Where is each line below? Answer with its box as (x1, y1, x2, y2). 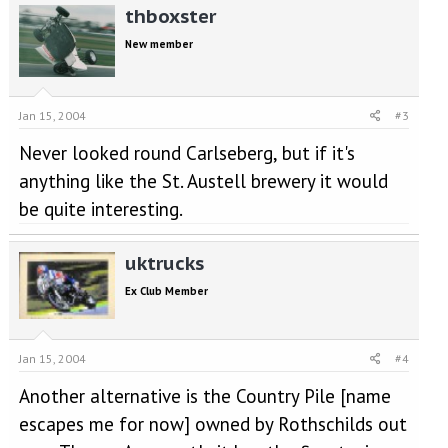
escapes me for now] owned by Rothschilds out (18, 411, 407, 436)
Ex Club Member (124, 285, 208, 298)
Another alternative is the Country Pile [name (18, 383, 391, 408)
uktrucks (124, 251, 204, 275)
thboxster (124, 3, 216, 28)
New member (124, 37, 193, 51)
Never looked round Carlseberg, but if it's (18, 141, 355, 165)
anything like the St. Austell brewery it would (18, 169, 388, 193)
